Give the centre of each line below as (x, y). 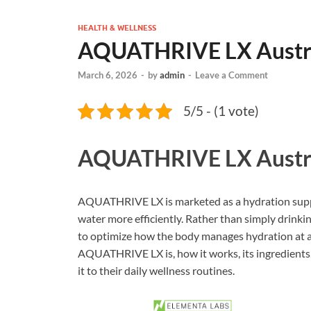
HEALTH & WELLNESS (117, 28)
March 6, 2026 (108, 75)
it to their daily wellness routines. (156, 271)
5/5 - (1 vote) (221, 111)
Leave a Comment (232, 75)
